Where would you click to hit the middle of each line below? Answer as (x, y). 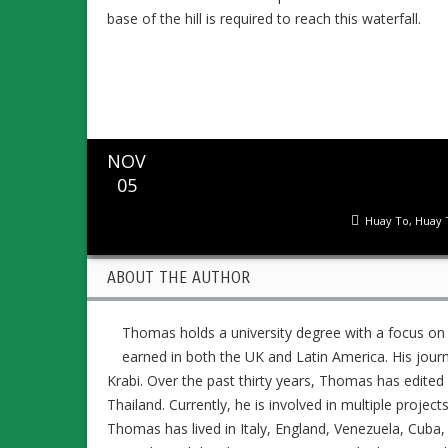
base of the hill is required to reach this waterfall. (264, 18)
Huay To (387, 220)
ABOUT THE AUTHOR (178, 277)
